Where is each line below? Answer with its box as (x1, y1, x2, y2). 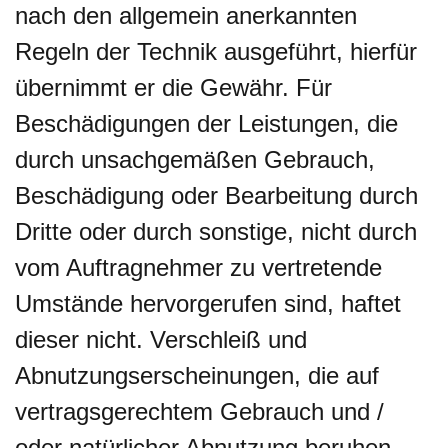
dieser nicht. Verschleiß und (15, 326, 307, 353)
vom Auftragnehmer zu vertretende (15, 254, 382, 281)
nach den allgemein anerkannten (15, 2, 357, 29)
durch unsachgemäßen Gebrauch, (15, 146, 375, 173)
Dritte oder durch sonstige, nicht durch (15, 218, 417, 245)
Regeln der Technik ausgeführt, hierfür (15, 38, 417, 65)
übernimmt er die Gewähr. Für (15, 74, 332, 101)
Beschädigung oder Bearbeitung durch (15, 182, 418, 209)
